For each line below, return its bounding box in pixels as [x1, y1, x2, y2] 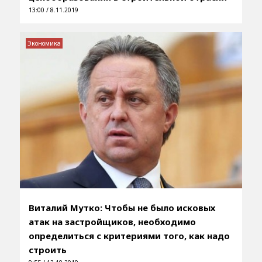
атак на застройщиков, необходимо [28, 215, 196, 227]
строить [28, 243, 67, 256]
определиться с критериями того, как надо [28, 229, 230, 242]
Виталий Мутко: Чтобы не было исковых [28, 201, 215, 213]
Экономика [27, 39, 61, 48]
